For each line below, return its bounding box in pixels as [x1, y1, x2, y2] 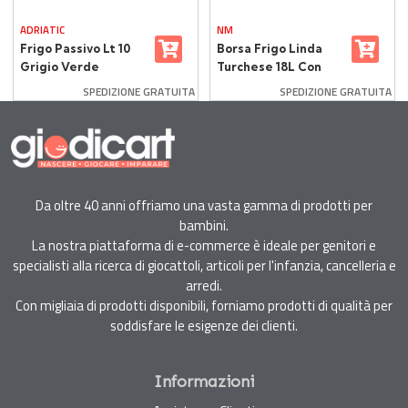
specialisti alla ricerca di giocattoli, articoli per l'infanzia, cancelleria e [12, 255, 396, 276]
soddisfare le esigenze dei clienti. [110, 315, 298, 336]
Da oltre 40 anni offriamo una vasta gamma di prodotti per [36, 195, 372, 216]
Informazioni [154, 372, 254, 392]
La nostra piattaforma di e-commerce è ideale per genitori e [32, 235, 376, 256]
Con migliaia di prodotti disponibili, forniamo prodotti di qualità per [15, 295, 393, 316]
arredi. [186, 275, 222, 296]
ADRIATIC [20, 22, 65, 37]
